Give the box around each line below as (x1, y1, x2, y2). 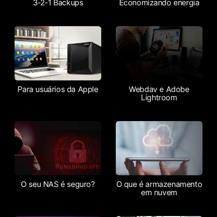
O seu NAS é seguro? (21, 179, 95, 189)
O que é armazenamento (116, 179, 202, 189)
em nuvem (141, 187, 177, 197)
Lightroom (141, 93, 177, 103)
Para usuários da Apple (17, 84, 98, 94)
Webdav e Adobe (129, 84, 189, 94)
